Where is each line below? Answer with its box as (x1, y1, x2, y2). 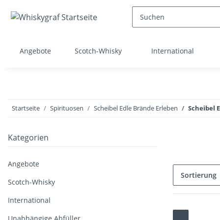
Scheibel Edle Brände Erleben (94, 104, 178, 112)
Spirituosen (50, 104, 83, 112)
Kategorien (8, 132, 49, 143)
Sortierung (181, 170, 217, 180)
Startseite (12, 104, 40, 112)
